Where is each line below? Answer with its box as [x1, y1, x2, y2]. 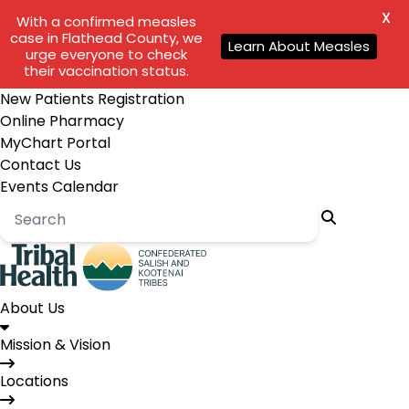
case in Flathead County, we [9, 28, 203, 47]
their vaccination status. [23, 61, 189, 80]
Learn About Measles [228, 37, 370, 56]
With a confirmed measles [16, 12, 196, 31]
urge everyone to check [25, 45, 187, 64]
